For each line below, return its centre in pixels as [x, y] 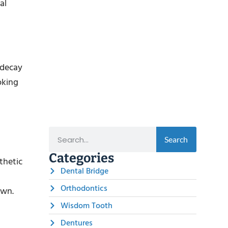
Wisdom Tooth [86, 206]
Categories [81, 159]
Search [176, 139]
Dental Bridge [84, 171]
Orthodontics [84, 189]
